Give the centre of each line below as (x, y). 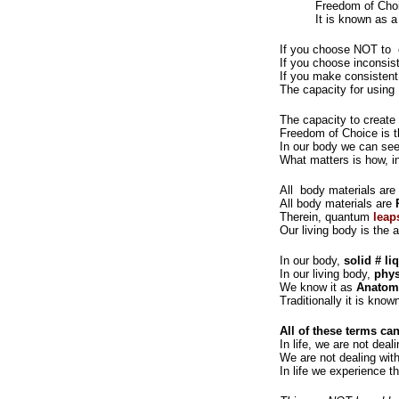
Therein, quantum (326, 217)
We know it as (318, 287)
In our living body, (327, 274)
